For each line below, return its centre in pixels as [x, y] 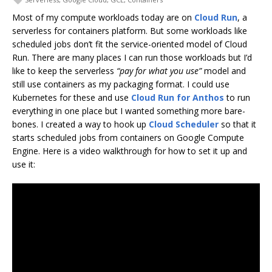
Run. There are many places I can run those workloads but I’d [132, 57]
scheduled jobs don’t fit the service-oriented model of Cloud [130, 44]
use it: [24, 164]
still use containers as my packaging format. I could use [121, 84]
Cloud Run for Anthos [178, 97]
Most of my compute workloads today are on [103, 17]
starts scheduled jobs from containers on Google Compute [128, 137]
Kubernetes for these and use [72, 97]
